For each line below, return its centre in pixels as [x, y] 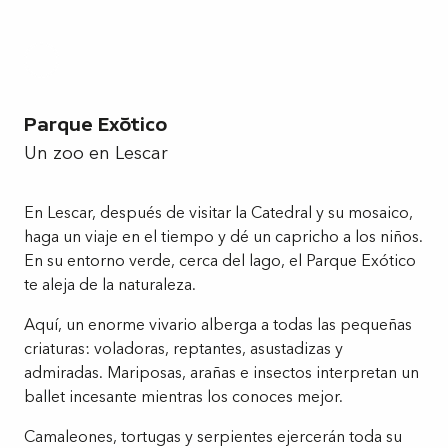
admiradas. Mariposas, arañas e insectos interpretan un [221, 372]
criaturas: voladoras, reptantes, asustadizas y [183, 348]
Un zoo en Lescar [96, 153]
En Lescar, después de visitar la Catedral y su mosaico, [218, 212]
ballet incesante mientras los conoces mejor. [183, 396]
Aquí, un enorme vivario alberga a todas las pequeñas [218, 324]
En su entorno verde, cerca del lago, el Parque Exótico [220, 260]
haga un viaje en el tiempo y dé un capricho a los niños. [223, 236]
